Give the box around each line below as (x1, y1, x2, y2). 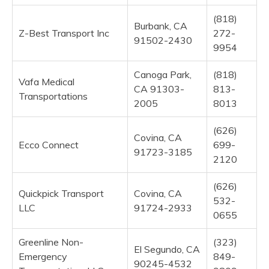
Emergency (19, 250, 67, 262)
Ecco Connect (19, 138, 79, 151)
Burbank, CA (134, 19, 187, 32)
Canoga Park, (134, 68, 192, 80)
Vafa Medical (19, 75, 74, 88)
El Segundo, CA (134, 243, 200, 255)
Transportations (19, 89, 88, 102)
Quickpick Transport (19, 187, 104, 199)
